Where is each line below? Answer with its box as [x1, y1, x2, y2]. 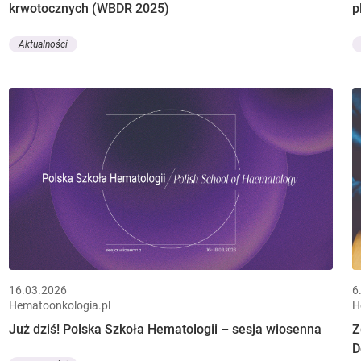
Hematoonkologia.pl [8, 299, 110, 313]
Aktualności [18, 38, 68, 50]
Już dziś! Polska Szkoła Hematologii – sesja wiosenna [8, 322, 322, 338]
